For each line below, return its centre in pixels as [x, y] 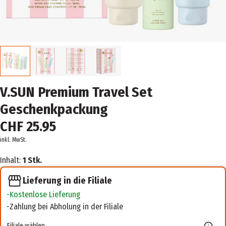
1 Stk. [32, 160]
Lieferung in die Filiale [67, 181]
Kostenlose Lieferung [45, 195]
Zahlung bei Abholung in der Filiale [66, 207]
